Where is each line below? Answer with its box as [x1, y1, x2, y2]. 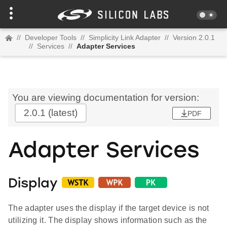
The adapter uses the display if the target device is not [8, 204, 209, 213]
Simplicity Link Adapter [89, 33, 161, 42]
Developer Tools [25, 33, 77, 42]
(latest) [46, 107, 78, 118]
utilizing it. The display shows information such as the [8, 216, 207, 225]
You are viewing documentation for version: [12, 92, 199, 103]
